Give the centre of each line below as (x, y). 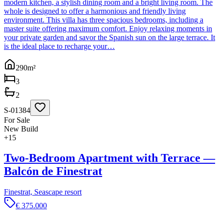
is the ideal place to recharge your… (59, 46)
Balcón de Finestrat (53, 171)
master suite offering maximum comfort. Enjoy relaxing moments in (108, 28)
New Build (21, 129)
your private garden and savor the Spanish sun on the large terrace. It (109, 37)
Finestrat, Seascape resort (43, 192)
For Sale (17, 120)
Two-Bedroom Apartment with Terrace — (109, 158)
